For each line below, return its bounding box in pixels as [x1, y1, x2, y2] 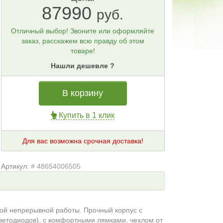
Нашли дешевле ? [51, 62, 115, 70]
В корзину [62, 88, 104, 98]
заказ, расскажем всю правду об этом [21, 37, 144, 45]
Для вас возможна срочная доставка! [22, 137, 143, 145]
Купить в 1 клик [57, 111, 115, 119]
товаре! [70, 47, 95, 55]
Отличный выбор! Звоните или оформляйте [11, 27, 155, 35]
